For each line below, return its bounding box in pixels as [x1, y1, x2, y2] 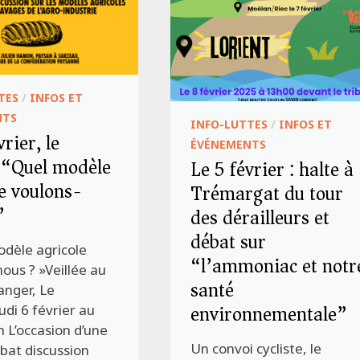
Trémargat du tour [190, 177, 344, 211]
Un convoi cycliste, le [190, 339, 322, 358]
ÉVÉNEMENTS [190, 137, 267, 153]
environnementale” [190, 297, 348, 332]
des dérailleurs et [190, 201, 330, 235]
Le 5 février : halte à [190, 153, 354, 187]
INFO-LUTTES [190, 117, 268, 133]
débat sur [190, 225, 267, 260]
